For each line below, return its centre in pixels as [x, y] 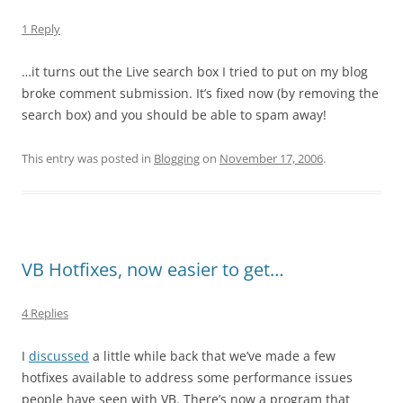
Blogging [177, 158]
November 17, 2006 [271, 158]
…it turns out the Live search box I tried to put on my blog [195, 72]
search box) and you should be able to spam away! [174, 115]
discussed [59, 356]
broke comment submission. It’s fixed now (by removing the [200, 93]
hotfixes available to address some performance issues [187, 377]
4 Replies [45, 313]
